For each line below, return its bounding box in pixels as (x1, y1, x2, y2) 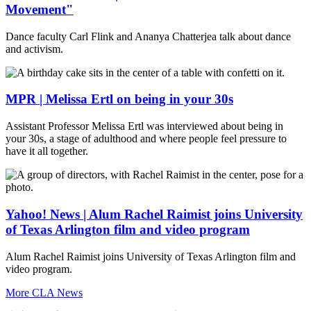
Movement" (6, 1, 74, 17)
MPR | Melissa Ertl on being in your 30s (6, 92, 233, 107)
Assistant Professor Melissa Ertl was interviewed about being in (6, 120, 283, 133)
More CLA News (6, 286, 83, 299)
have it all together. (6, 145, 88, 158)
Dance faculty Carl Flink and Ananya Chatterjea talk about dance (6, 30, 291, 42)
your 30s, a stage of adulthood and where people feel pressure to (6, 133, 287, 145)
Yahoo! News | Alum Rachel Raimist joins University (6, 206, 303, 221)
